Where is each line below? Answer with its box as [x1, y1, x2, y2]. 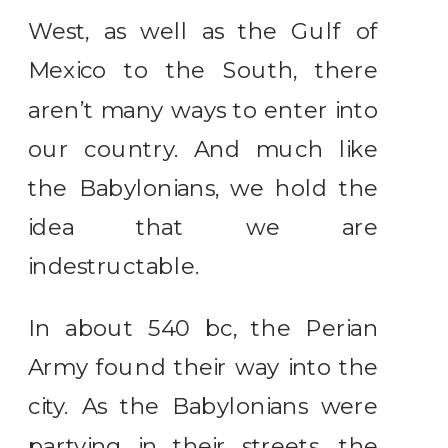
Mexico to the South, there [28, 57, 379, 85]
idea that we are [28, 214, 379, 241]
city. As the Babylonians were [28, 393, 379, 421]
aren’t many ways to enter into [28, 96, 379, 124]
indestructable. [28, 253, 199, 281]
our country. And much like [28, 135, 379, 163]
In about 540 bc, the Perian [28, 315, 379, 342]
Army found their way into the [28, 354, 379, 381]
